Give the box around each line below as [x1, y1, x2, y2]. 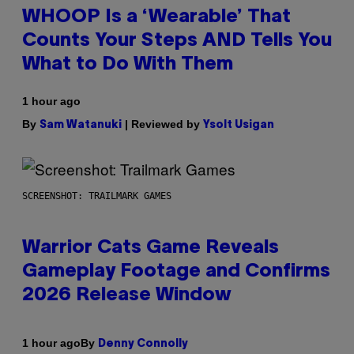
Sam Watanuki [40, 119, 122, 130]
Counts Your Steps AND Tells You [22, 32, 332, 50]
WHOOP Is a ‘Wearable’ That [22, 8, 291, 26]
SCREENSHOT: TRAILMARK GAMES [22, 190, 171, 201]
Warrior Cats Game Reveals [22, 239, 279, 257]
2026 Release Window [22, 286, 232, 304]
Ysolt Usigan [203, 119, 274, 130]
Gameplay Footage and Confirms [22, 262, 330, 281]
